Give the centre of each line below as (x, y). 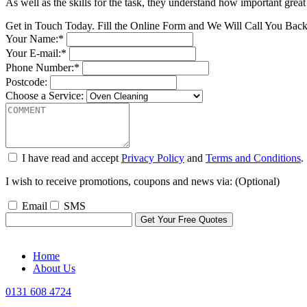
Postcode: (26, 82)
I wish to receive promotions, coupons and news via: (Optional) (143, 181)
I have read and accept (72, 158)
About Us (54, 268)
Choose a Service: (45, 95)
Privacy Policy (153, 158)
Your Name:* (35, 38)
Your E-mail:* (36, 53)
